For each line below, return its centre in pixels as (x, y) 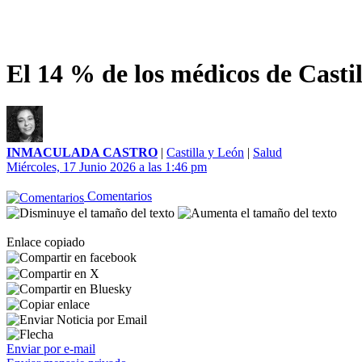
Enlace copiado (46, 242)
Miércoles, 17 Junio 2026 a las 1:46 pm (107, 167)
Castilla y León (205, 153)
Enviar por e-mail (51, 349)
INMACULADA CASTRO (82, 153)
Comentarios (118, 196)
